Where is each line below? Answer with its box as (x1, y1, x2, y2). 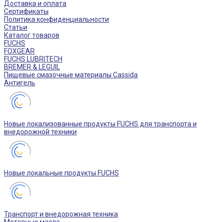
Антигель (4, 79, 35, 87)
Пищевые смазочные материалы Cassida (4, 71, 138, 79)
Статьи (4, 23, 27, 31)
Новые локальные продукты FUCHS (4, 169, 119, 177)
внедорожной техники (4, 128, 77, 136)
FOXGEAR (4, 47, 35, 55)
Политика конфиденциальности (4, 15, 109, 23)
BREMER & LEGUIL (4, 63, 60, 71)
